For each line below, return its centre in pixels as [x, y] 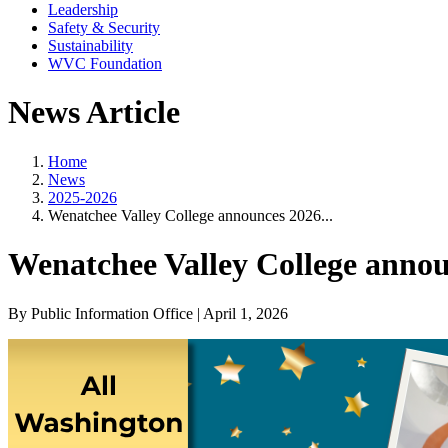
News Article [94, 112]
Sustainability [90, 45]
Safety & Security [104, 27]
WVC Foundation [105, 63]
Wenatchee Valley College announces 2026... [190, 215]
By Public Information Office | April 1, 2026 [148, 313]
